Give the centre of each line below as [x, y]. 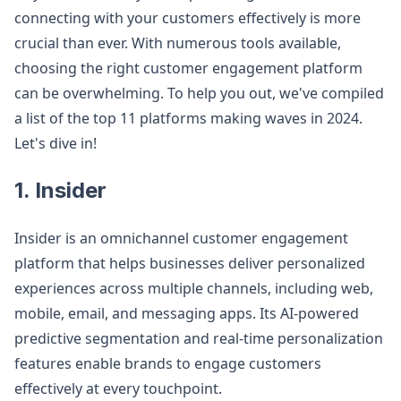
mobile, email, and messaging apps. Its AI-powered [187, 313]
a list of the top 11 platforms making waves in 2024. [188, 118]
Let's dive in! [55, 143]
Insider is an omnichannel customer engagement [181, 238]
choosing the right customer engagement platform [188, 68]
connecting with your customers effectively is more [188, 18]
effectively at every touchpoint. [118, 388]
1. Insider [60, 190]
